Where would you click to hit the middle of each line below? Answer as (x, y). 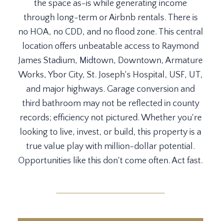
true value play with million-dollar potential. (110, 147)
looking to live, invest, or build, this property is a (110, 132)
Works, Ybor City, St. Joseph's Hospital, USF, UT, (110, 75)
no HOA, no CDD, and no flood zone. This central (110, 32)
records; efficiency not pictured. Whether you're (110, 118)
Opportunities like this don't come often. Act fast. (110, 161)
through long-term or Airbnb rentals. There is (110, 18)
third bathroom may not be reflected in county (110, 104)
